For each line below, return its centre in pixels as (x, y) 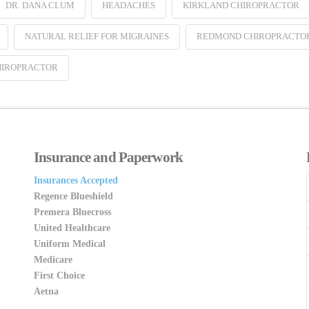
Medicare (53, 259)
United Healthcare (72, 228)
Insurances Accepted (76, 180)
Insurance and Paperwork (108, 158)
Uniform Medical (70, 243)
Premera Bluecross (73, 212)
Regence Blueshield (74, 196)
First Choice (60, 275)
